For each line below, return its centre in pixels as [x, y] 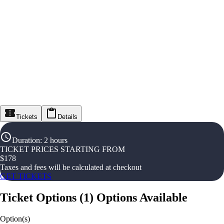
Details [67, 117]
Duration [26, 140]
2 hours [56, 140]
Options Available [142, 197]
